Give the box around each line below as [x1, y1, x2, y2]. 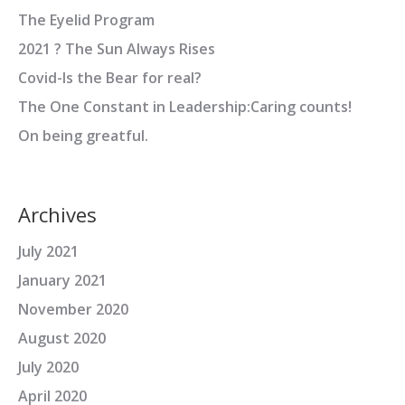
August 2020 [18, 328, 106, 348]
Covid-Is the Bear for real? [18, 68, 202, 88]
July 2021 [18, 241, 79, 261]
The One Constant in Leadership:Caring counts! [18, 97, 352, 117]
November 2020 [18, 299, 128, 319]
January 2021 [18, 270, 107, 290]
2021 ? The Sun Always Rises [18, 39, 215, 59]
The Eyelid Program [18, 10, 155, 30]
